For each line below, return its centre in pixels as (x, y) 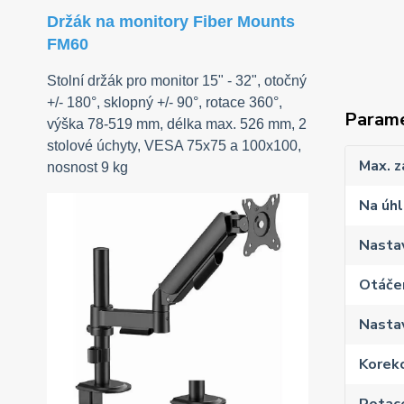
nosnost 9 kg (87, 168)
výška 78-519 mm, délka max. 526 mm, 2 (177, 124)
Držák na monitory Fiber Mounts (171, 22)
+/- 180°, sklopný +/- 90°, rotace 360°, (165, 103)
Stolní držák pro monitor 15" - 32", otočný (177, 81)
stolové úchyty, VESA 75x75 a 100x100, (174, 146)
